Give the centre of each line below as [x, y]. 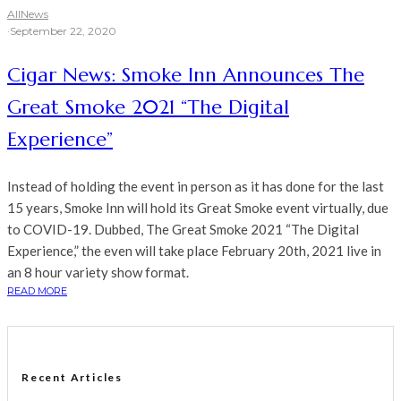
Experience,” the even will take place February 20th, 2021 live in [194, 251]
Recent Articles [72, 378]
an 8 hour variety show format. [98, 273]
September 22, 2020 [63, 31]
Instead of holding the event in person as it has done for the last [196, 187]
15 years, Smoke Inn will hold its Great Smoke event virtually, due [198, 208]
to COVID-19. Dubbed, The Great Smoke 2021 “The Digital [183, 230]
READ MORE [37, 291]
